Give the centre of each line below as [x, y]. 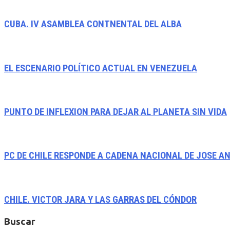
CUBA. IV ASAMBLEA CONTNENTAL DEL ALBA [93, 24]
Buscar [20, 221]
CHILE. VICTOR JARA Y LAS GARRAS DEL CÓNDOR [100, 199]
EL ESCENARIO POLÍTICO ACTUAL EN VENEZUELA [101, 68]
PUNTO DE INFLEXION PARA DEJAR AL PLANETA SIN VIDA [116, 112]
